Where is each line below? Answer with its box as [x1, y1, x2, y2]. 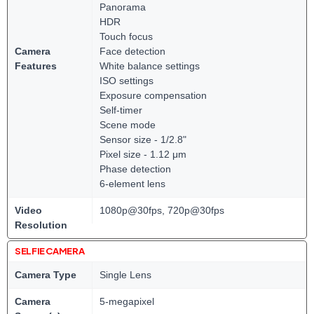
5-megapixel [100, 296, 154, 307]
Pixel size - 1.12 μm [100, 149, 186, 160]
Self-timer [100, 104, 142, 116]
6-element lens [100, 178, 165, 189]
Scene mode [100, 119, 156, 130]
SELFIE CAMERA [15, 245, 85, 257]
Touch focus [100, 31, 153, 42]
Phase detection [100, 163, 171, 175]
